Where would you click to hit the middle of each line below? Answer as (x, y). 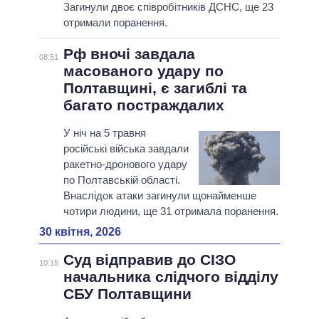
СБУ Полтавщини (127, 294)
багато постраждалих (143, 105)
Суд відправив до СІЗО (149, 260)
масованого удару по (143, 71)
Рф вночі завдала (129, 54)
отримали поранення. (115, 23)
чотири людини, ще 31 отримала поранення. (171, 211)
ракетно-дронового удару (125, 164)
